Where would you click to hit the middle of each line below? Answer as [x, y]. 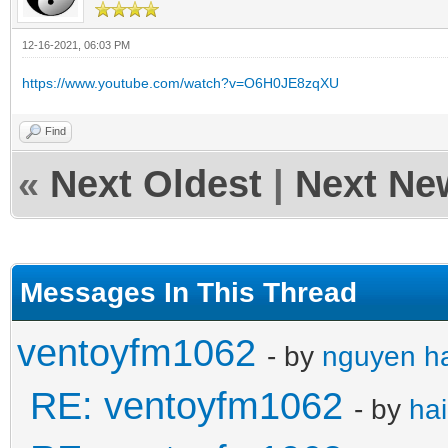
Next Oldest [156, 183]
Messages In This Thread [188, 291]
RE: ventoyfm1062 [186, 405]
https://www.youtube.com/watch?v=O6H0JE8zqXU [180, 82]
